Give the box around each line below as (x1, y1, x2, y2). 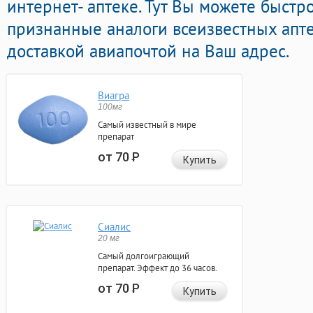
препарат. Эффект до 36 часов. (98, 262, 217, 275)
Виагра (98, 89, 129, 103)
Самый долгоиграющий (98, 250, 189, 263)
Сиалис (98, 220, 131, 234)
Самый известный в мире (98, 119, 196, 131)
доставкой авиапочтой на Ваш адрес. (7, 40, 289, 63)
